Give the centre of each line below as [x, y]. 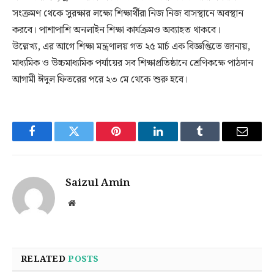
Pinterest [135, 140]
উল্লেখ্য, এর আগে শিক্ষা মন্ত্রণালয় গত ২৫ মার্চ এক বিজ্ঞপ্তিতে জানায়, [131, 46]
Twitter [89, 140]
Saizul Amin [98, 183]
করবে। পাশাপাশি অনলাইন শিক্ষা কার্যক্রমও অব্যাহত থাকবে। [116, 30]
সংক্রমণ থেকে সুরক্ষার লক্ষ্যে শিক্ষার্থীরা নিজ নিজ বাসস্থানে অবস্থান [128, 13]
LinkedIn [177, 140]
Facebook [52, 140]
